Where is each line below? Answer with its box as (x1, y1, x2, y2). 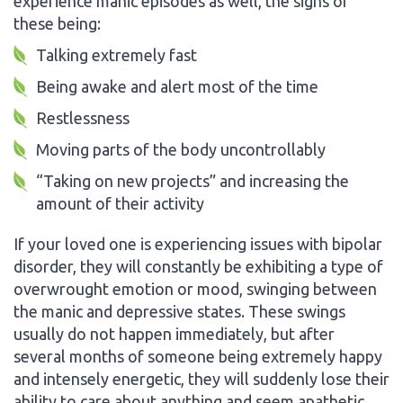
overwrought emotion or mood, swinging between (13, 279, 377, 298)
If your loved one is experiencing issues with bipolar (13, 234, 382, 253)
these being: (13, 13, 101, 32)
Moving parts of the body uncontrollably (36, 139, 326, 158)
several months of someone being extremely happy (13, 346, 382, 365)
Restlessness (36, 108, 130, 127)
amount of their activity (36, 193, 204, 212)
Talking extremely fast (36, 45, 197, 64)
